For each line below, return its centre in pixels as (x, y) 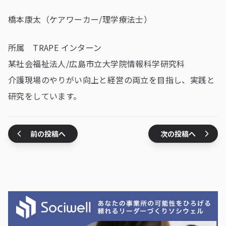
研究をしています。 (45, 96)
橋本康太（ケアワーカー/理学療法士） (80, 19)
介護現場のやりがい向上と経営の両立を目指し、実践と (111, 80)
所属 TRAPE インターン (55, 48)
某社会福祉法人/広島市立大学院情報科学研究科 (97, 64)
